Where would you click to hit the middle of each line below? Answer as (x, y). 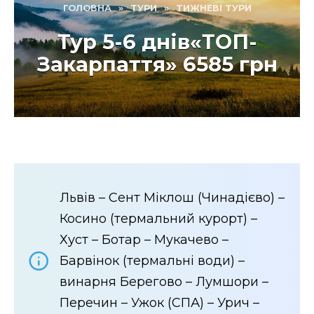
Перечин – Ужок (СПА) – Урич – (159, 302)
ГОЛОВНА (87, 8)
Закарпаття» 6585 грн (157, 64)
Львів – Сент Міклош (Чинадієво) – (172, 197)
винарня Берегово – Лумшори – (164, 281)
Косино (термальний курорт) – (158, 218)
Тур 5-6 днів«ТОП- (157, 42)
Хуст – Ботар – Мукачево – (144, 239)
